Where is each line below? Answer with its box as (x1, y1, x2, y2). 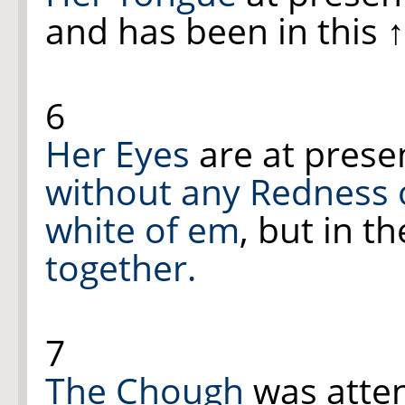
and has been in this (45, 6, 387, 55)
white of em (45, 205, 240, 254)
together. (45, 243, 196, 292)
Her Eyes (45, 129, 191, 178)
